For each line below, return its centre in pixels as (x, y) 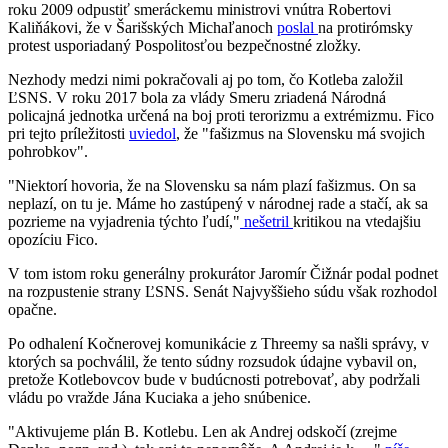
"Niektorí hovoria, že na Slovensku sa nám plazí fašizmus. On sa (212, 186)
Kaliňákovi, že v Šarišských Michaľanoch (142, 28)
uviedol (152, 134)
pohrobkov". (48, 152)
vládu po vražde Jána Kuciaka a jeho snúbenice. (159, 398)
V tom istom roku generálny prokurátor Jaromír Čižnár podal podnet (223, 274)
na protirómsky (365, 28)
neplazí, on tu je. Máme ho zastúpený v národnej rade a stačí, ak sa (218, 204)
